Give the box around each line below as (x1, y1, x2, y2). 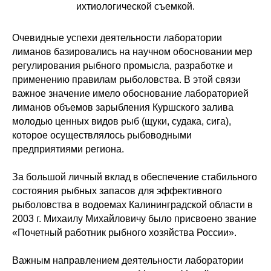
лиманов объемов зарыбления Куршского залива (12, 102, 233, 113)
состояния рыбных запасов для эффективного (12, 185, 222, 196)
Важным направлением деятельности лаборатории (12, 255, 244, 266)
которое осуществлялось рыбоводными (12, 129, 192, 140)
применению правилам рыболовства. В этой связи (12, 74, 241, 85)
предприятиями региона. (12, 143, 124, 154)
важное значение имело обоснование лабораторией (12, 88, 249, 99)
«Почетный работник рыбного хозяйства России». (12, 227, 237, 238)
